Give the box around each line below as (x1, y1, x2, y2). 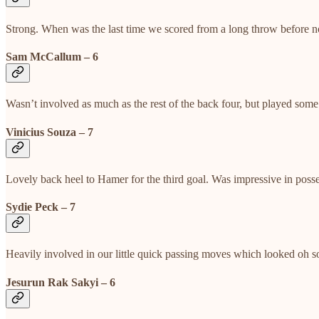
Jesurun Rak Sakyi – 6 (6, 276, 115, 288)
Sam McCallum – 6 (6, 51, 98, 63)
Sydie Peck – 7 (6, 201, 75, 214)
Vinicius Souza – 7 (6, 125, 93, 138)
